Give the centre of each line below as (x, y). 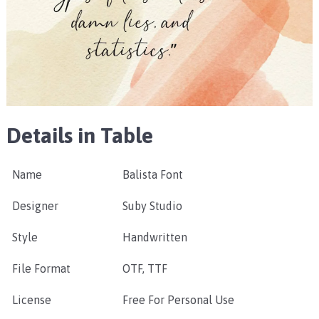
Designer (35, 206)
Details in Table (79, 136)
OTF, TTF (145, 269)
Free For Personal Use (178, 300)
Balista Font (152, 175)
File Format (41, 269)
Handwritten (155, 237)
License (31, 300)
